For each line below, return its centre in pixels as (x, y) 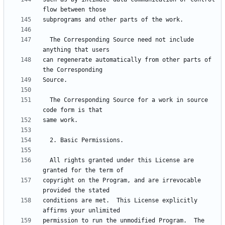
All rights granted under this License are (46, 160)
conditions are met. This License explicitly (120, 201)
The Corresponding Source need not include (46, 40)
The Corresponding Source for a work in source (46, 100)
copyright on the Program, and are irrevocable (122, 181)
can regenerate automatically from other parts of (127, 60)
